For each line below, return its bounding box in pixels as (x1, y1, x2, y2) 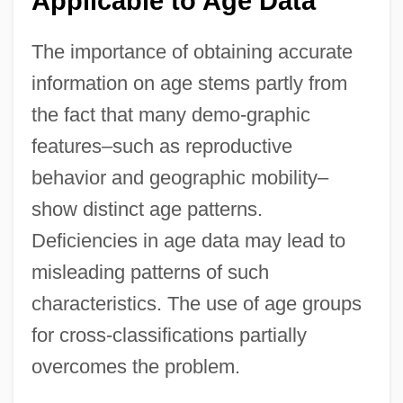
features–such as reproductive (31, 134, 292, 157)
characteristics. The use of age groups (31, 291, 362, 315)
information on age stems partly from (31, 71, 347, 94)
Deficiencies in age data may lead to (31, 228, 345, 252)
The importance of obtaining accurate (31, 40, 353, 63)
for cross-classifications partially (31, 323, 307, 346)
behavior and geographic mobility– (31, 166, 328, 189)
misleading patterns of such (31, 260, 269, 283)
